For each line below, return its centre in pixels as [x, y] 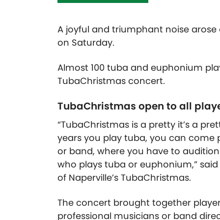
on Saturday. [86, 43]
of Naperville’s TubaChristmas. [124, 178]
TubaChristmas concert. [111, 81]
